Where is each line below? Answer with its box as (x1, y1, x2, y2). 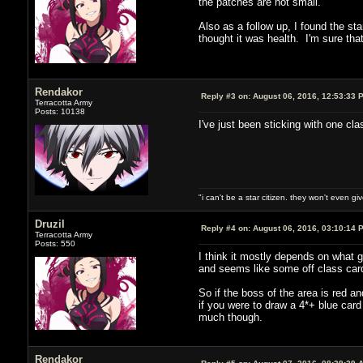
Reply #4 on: (200, 223, 250, 233)
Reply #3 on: (200, 91, 250, 100)
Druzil (34, 217, 65, 230)
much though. (198, 310, 263, 323)
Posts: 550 (34, 238, 75, 248)
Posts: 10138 (34, 106, 85, 116)
